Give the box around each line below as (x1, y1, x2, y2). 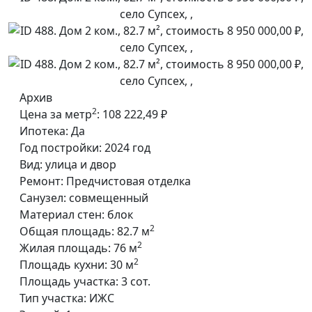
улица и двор (45, 157, 116, 172)
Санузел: (19, 190, 66, 205)
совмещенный (69, 190, 148, 205)
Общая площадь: (19, 224, 114, 239)
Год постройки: (19, 140, 102, 155)
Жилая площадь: (19, 240, 111, 256)
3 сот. (121, 274, 150, 289)
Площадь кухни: (19, 257, 107, 272)
